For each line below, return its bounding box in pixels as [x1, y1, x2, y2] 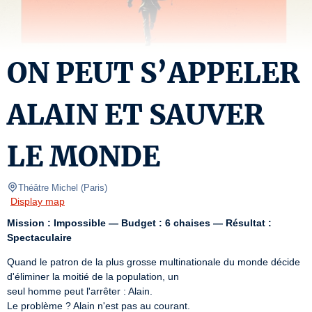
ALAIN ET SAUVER [7, 97, 264, 132]
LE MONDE [7, 139, 160, 174]
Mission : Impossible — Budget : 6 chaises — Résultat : [7, 217, 272, 228]
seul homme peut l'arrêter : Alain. [7, 286, 153, 297]
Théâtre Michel [18, 182, 78, 193]
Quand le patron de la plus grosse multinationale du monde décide [7, 256, 300, 267]
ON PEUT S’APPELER [7, 56, 299, 91]
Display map [10, 196, 65, 207]
